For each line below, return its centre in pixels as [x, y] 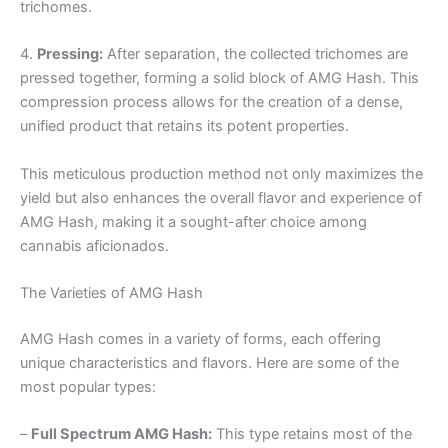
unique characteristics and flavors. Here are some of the [209, 363]
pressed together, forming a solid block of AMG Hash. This [219, 78]
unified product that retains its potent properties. [184, 126]
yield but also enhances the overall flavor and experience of [221, 197]
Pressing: [70, 54]
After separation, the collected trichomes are [255, 54]
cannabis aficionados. [94, 245]
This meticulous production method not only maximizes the [221, 173]
